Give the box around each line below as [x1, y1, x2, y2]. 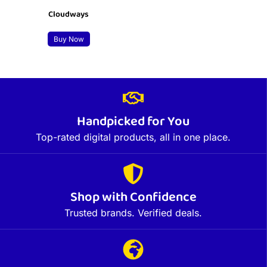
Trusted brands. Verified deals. [64, 207, 202, 219]
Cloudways [48, 8, 89, 23]
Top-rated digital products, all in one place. [36, 131, 231, 144]
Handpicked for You [77, 111, 190, 134]
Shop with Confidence [70, 187, 197, 210]
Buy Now [53, 35, 84, 44]
